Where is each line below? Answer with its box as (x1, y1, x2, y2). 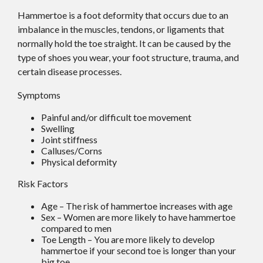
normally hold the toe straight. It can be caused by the (18, 37, 231, 49)
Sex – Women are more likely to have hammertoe (41, 211, 235, 222)
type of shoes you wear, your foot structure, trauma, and (18, 51, 239, 63)
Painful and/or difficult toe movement (41, 111, 191, 123)
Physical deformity (41, 156, 117, 167)
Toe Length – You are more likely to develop (41, 233, 215, 245)
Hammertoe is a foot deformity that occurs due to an (18, 9, 228, 21)
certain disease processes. (18, 65, 122, 77)
